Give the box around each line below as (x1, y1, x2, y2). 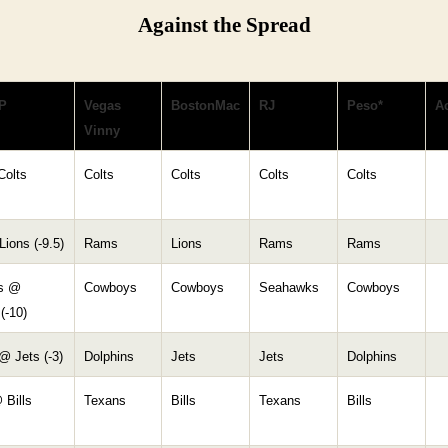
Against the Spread (137, 12, 311, 40)
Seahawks (259, 280, 319, 296)
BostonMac (171, 98, 240, 114)
